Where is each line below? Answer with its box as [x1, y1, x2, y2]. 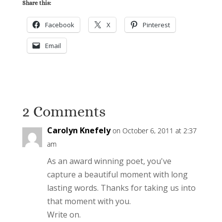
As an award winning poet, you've [47, 155, 171, 166]
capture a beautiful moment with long [47, 168, 188, 180]
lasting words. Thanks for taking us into [47, 182, 196, 193]
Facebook [45, 20, 74, 29]
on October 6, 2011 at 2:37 [112, 125, 197, 135]
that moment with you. [47, 195, 131, 207]
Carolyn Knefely [47, 124, 111, 136]
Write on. [47, 209, 81, 220]
